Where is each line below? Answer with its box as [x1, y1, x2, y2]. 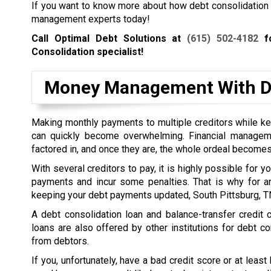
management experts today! [31, 13, 150, 25]
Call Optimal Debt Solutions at [31, 33, 188, 45]
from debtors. [31, 235, 91, 247]
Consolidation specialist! [31, 46, 143, 58]
